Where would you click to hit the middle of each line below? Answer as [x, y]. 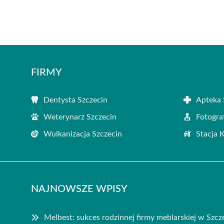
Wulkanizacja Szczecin [83, 134]
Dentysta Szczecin [75, 100]
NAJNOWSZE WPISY [79, 189]
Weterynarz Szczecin [80, 117]
